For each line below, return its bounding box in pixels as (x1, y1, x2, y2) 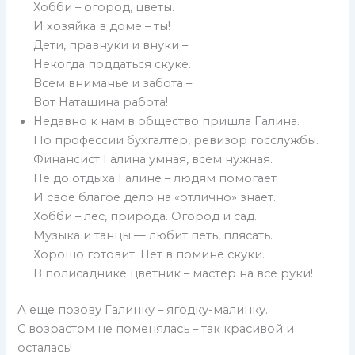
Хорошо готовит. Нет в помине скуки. (33, 247, 265, 262)
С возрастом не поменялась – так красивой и (17, 322, 295, 337)
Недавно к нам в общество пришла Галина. (33, 114, 300, 129)
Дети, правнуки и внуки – (33, 38, 189, 53)
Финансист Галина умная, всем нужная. (33, 152, 273, 167)
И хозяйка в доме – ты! (33, 19, 171, 34)
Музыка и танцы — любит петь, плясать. (33, 228, 273, 243)
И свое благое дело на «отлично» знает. (33, 190, 277, 205)
